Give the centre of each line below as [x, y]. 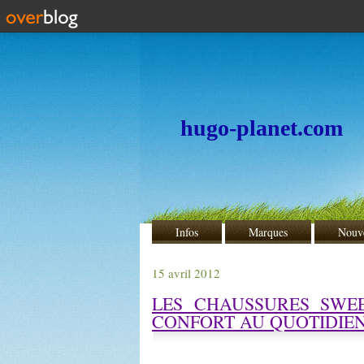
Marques [268, 232]
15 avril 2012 [186, 273]
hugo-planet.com [262, 128]
